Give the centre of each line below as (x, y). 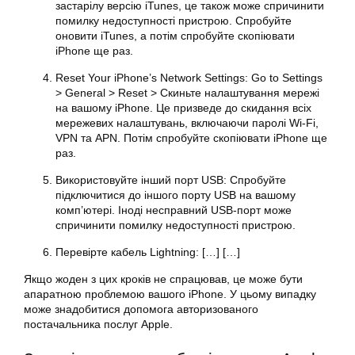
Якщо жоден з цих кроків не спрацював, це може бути (163, 279)
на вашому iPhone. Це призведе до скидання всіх (183, 107)
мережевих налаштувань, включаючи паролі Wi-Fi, (187, 122)
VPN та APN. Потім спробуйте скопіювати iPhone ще (191, 137)
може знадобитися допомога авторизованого (141, 309)
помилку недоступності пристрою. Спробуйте (174, 20)
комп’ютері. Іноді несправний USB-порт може (174, 210)
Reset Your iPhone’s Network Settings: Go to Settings (189, 77)
